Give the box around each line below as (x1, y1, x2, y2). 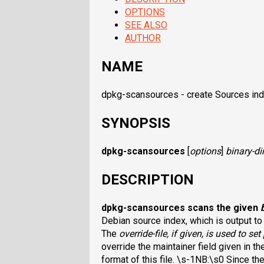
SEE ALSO (125, 19, 167, 31)
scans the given (185, 202, 260, 213)
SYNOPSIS (101, 115, 170, 132)
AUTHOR (125, 32, 161, 44)
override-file (119, 227, 167, 239)
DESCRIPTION (101, 171, 194, 188)
